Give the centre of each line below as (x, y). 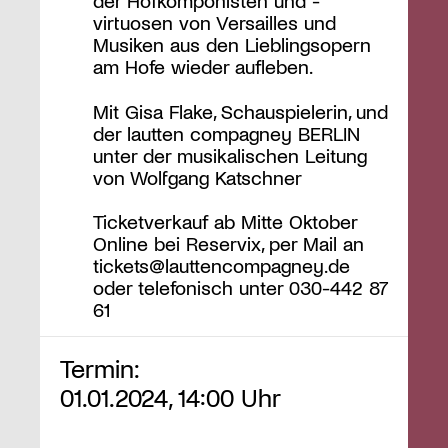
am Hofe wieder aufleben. (202, 66)
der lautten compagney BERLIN (226, 132)
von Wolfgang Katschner (197, 176)
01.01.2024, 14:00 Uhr (170, 397)
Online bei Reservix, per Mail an (228, 243)
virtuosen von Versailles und (214, 22)
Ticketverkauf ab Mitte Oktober (225, 221)
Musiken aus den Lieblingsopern (231, 44)
